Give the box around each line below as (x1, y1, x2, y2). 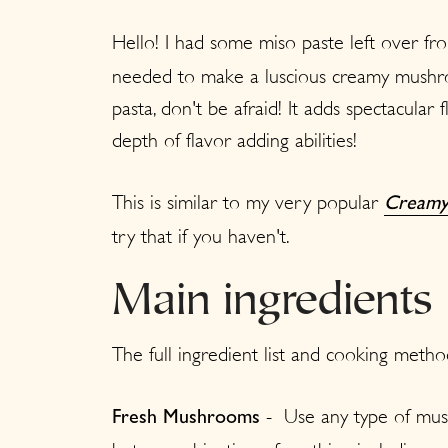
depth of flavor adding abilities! (112, 128, 357, 152)
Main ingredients (112, 279, 433, 326)
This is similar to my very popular (112, 190, 384, 214)
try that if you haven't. (112, 224, 290, 248)
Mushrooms (163, 408, 260, 429)
